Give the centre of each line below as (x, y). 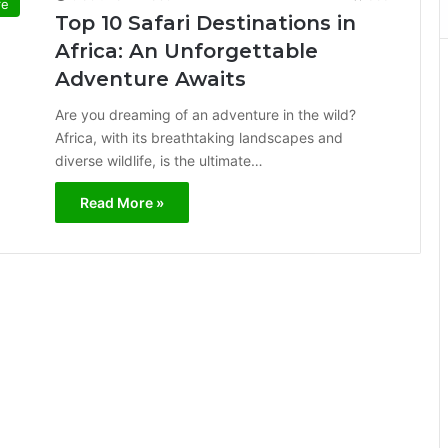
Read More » (122, 202)
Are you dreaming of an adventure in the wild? (205, 114)
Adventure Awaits (150, 79)
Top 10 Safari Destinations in (205, 23)
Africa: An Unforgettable (186, 51)
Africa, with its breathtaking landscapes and (199, 137)
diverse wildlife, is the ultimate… (159, 160)
